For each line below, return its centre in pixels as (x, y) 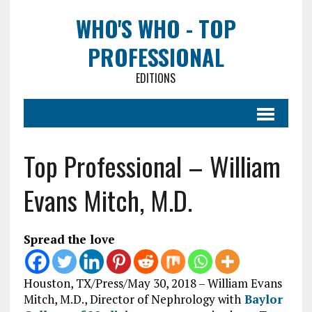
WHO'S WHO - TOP (156, 28)
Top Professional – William (152, 166)
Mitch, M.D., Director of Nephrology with (132, 299)
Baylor (262, 299)
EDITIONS (156, 78)
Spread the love (69, 239)
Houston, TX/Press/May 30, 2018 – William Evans (153, 283)
